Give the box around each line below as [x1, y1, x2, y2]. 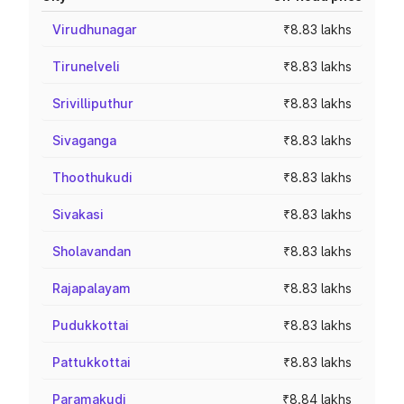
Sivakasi [52, 207, 104, 222]
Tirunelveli [52, 59, 120, 74]
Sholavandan [52, 243, 131, 259]
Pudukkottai [52, 317, 129, 333]
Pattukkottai [52, 354, 131, 370]
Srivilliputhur [52, 96, 133, 111]
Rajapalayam [52, 280, 131, 296]
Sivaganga [52, 133, 116, 148]
